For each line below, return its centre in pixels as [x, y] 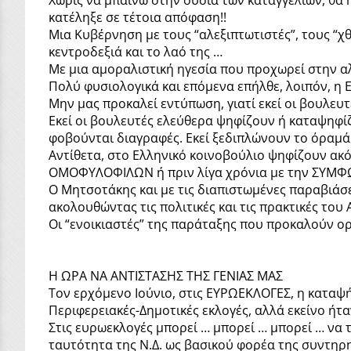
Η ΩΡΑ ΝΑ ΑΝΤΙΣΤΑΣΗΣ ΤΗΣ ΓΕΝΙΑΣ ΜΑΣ [166, 275]
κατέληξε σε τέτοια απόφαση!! [139, 17]
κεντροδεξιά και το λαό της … [136, 51]
